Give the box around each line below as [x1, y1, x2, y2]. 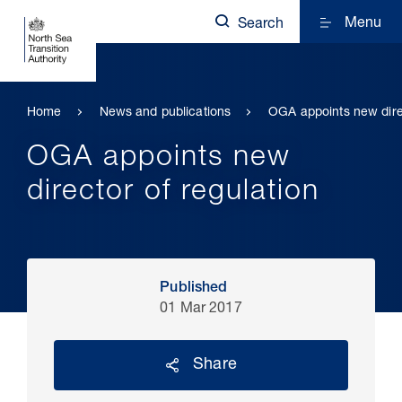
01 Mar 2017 [160, 302, 242, 317]
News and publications [99, 107, 232, 119]
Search [238, 18, 284, 32]
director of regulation [27, 179, 319, 207]
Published [160, 282, 228, 296]
